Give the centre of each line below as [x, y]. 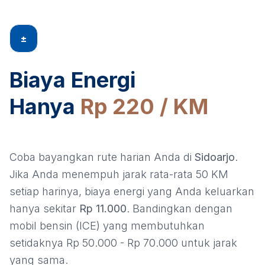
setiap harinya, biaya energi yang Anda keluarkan [132, 192]
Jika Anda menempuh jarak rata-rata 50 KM [119, 174]
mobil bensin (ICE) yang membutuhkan [107, 226]
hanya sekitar [44, 209]
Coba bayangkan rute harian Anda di [102, 157]
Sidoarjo [215, 157]
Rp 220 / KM [144, 107]
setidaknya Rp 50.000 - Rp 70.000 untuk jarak [123, 243]
